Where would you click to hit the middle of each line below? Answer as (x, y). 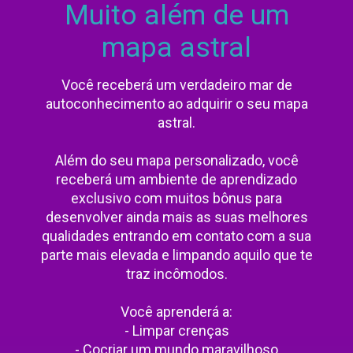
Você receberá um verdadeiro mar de (176, 85)
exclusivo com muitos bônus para (176, 199)
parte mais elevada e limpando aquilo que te (176, 255)
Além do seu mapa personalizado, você (176, 161)
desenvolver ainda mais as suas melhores (176, 217)
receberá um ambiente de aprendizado (176, 180)
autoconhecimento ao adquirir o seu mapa (176, 104)
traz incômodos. (176, 274)
